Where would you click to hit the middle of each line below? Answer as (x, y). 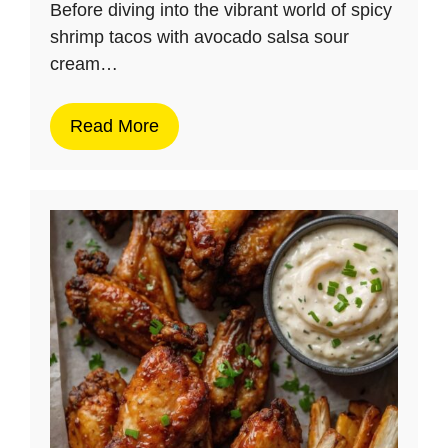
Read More (114, 126)
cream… (84, 64)
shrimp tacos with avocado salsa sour (199, 37)
